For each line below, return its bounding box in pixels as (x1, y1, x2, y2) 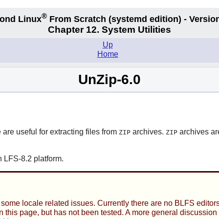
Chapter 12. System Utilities (48, 24, 171, 35)
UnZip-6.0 (78, 72, 141, 88)
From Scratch (47, 14, 109, 24)
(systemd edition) (109, 14, 181, 24)
